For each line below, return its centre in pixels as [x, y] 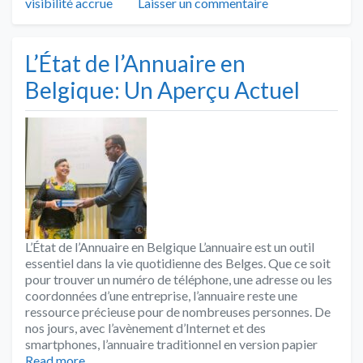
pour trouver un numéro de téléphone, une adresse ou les [179, 279]
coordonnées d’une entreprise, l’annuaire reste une [161, 295]
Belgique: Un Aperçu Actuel [162, 90]
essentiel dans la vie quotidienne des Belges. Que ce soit [178, 263]
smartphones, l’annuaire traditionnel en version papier [171, 344]
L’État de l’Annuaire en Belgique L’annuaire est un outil [170, 246]
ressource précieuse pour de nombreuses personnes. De [178, 311]
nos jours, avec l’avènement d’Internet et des [145, 327]
